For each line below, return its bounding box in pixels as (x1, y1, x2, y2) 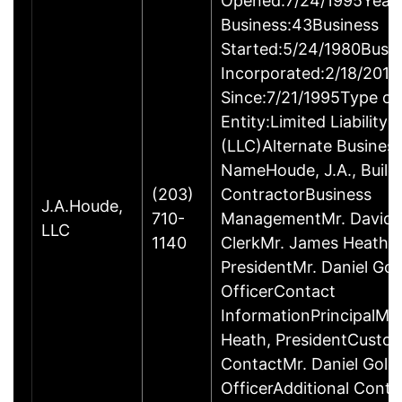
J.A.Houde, (41, 196, 123, 215)
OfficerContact (221, 281, 336, 301)
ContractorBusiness (221, 184, 371, 204)
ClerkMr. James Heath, (221, 232, 393, 252)
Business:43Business (221, 14, 379, 34)
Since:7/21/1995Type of (221, 87, 398, 107)
